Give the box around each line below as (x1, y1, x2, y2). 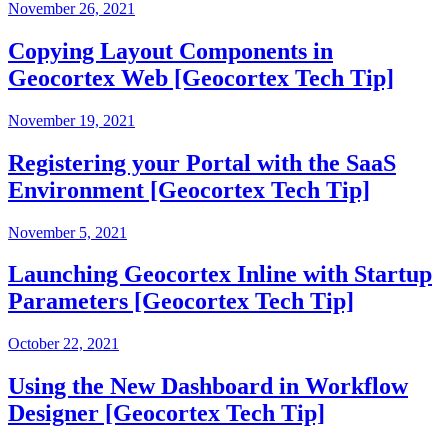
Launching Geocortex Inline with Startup (8, 261, 432, 288)
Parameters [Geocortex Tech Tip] (8, 288, 354, 315)
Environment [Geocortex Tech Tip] (8, 176, 370, 203)
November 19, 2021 (8, 111, 135, 129)
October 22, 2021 (8, 335, 119, 353)
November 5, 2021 (8, 223, 127, 241)
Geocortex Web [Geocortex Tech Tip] (8, 64, 394, 91)
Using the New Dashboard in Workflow (8, 373, 408, 400)
